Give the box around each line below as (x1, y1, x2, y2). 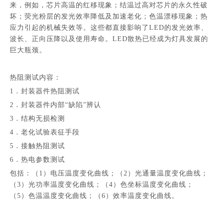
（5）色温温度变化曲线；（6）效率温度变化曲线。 (10, 192, 179, 199)
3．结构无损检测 (10, 115, 65, 122)
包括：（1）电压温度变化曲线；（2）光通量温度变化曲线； (10, 170, 208, 177)
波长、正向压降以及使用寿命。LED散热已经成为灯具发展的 (10, 35, 208, 43)
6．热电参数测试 (10, 156, 65, 163)
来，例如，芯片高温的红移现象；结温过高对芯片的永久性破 (10, 1, 208, 9)
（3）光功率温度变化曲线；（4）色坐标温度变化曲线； (10, 181, 194, 188)
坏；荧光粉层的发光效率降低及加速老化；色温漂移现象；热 (10, 13, 208, 20)
